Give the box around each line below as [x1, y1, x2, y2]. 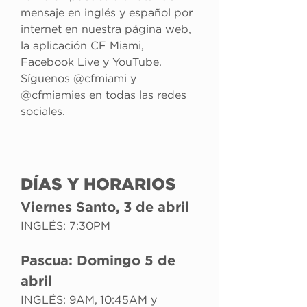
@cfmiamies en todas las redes [21, 90, 190, 101]
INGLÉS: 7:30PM [21, 221, 110, 232]
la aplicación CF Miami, [21, 40, 147, 51]
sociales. [21, 106, 65, 117]
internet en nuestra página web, [21, 24, 194, 35]
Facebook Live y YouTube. [21, 57, 164, 68]
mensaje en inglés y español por [21, 8, 196, 19]
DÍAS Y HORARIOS [21, 177, 176, 193]
